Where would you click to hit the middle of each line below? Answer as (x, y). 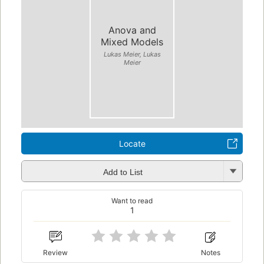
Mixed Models (132, 42)
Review (56, 252)
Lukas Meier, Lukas (132, 54)
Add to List (123, 172)
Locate (132, 144)
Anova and (132, 30)
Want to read (132, 201)
